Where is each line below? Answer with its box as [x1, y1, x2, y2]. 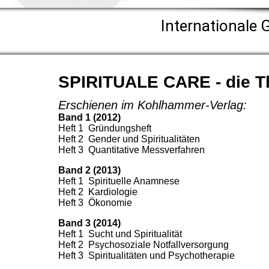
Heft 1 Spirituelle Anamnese [58, 176, 180, 187]
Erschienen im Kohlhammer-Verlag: [58, 98, 247, 112]
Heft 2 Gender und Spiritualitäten [58, 134, 200, 145]
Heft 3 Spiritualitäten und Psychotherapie [58, 250, 235, 261]
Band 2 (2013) [58, 165, 121, 176]
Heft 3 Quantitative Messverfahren [58, 145, 205, 156]
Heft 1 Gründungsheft [58, 123, 151, 134]
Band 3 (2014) [58, 218, 121, 229]
